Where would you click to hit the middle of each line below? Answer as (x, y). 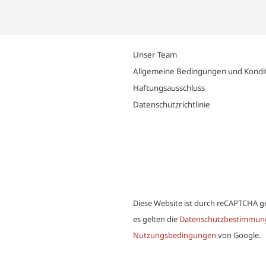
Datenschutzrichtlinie (172, 104)
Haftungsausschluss (169, 88)
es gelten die (156, 219)
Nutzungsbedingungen (175, 235)
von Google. (238, 235)
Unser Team (155, 54)
